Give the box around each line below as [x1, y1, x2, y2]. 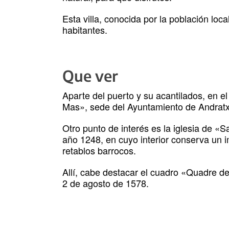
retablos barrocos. [62, 144, 136, 157]
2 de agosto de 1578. [62, 176, 149, 190]
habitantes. [62, 23, 107, 37]
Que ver [62, 66, 118, 86]
